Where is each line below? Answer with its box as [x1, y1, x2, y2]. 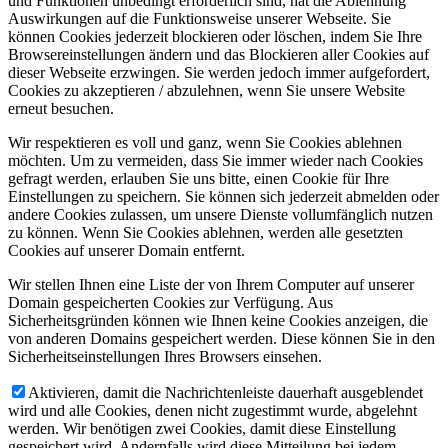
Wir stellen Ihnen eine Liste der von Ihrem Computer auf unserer [8, 276, 414, 293]
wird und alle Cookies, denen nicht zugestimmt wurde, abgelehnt [8, 402, 417, 419]
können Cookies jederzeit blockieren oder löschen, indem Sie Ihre [8, 28, 422, 45]
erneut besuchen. [8, 100, 114, 117]
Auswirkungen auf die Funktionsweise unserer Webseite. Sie [8, 10, 391, 27]
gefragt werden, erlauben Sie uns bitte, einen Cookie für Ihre [8, 170, 389, 187]
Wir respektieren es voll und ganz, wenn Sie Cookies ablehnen [8, 134, 402, 151]
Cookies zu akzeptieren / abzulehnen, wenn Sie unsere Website [8, 82, 405, 99]
